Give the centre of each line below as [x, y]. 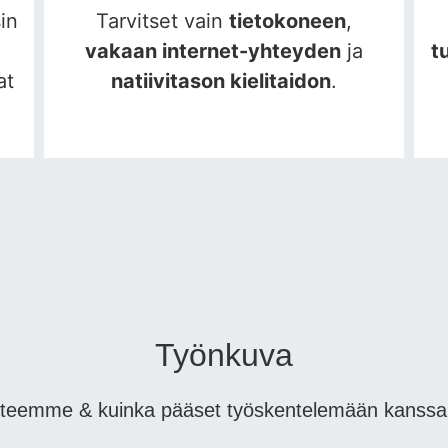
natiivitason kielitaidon [221, 81]
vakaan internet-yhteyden [213, 51]
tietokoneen [287, 21]
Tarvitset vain [162, 21]
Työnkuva [224, 355]
